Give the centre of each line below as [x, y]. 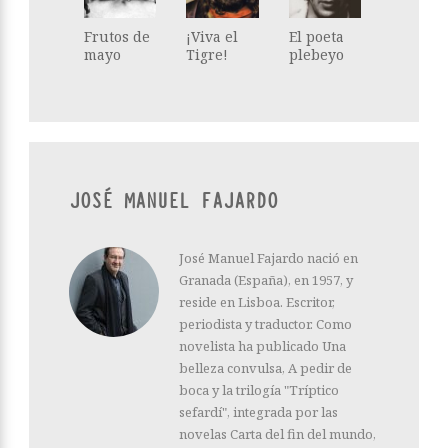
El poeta [316, 37]
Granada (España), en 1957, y [266, 280]
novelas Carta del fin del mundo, [277, 434]
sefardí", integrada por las [258, 412]
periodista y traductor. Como [265, 324]
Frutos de [117, 37]
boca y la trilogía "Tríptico [259, 390]
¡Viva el [212, 37]
